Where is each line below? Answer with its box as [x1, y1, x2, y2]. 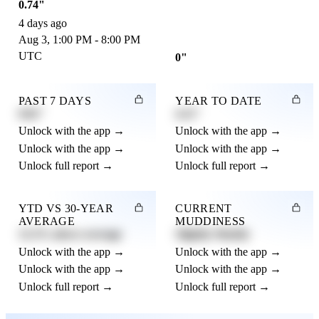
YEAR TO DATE [175, 94, 262, 107]
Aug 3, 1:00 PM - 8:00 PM [18, 33, 140, 46]
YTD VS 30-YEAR [18, 202, 114, 215]
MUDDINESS [175, 215, 246, 228]
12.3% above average [18, 228, 122, 241]
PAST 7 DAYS [18, 94, 92, 107]
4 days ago [18, 17, 67, 30]
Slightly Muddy [175, 228, 251, 241]
